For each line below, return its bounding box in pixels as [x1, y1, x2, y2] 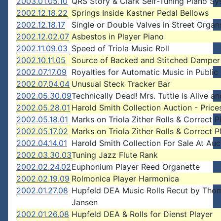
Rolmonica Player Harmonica [72, 174, 179, 184]
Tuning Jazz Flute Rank [72, 150, 158, 160]
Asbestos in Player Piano [72, 32, 164, 41]
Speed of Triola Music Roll [72, 43, 169, 53]
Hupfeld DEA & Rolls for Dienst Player [72, 209, 213, 219]
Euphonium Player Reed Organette [72, 162, 200, 172]
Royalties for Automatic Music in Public [72, 67, 218, 77]
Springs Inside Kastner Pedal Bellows [72, 8, 209, 18]
